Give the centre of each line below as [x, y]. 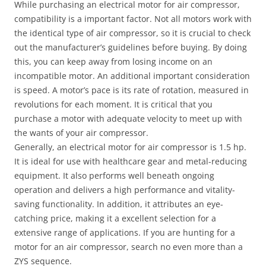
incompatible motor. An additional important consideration [132, 76]
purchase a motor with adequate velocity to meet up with [128, 118]
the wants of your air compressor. [81, 133]
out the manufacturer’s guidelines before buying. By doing [131, 47]
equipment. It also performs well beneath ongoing [114, 175]
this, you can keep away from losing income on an [113, 61]
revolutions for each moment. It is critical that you [113, 104]
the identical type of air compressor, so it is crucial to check [132, 33]
